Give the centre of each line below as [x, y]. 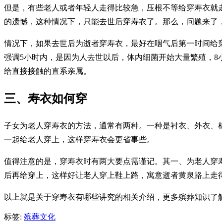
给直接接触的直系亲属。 [48, 71]
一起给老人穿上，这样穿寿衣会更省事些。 [79, 140]
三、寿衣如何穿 [46, 99]
